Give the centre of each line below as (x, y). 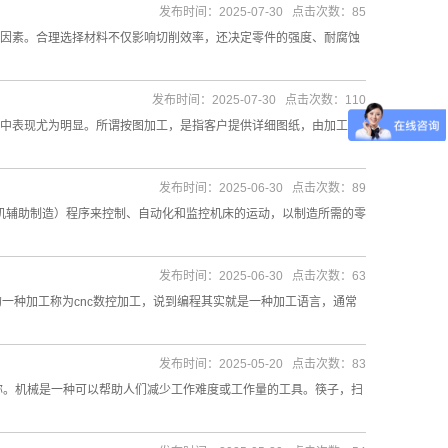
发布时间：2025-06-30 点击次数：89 (262, 188)
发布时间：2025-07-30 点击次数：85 (262, 12)
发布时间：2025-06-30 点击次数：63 (262, 276)
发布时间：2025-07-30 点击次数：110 (259, 100)
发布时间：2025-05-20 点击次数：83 (262, 364)
